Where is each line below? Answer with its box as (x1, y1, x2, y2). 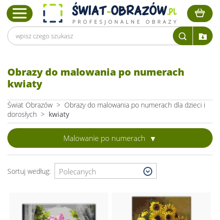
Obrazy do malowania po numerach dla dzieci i (64, 100, 205, 110)
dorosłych (7, 110, 37, 119)
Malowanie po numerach (63, 133, 147, 143)
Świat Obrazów (7, 100, 53, 110)
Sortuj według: (7, 166, 55, 176)
